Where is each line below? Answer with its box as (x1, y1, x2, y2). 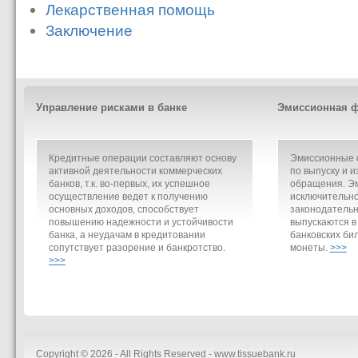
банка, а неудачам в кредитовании (49, 229, 205, 241)
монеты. (289, 242, 330, 253)
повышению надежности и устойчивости (49, 217, 233, 228)
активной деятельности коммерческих (49, 165, 222, 177)
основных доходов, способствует (49, 204, 199, 215)
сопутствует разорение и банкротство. (49, 242, 225, 253)
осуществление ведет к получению (49, 191, 208, 202)
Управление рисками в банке (36, 101, 187, 114)
